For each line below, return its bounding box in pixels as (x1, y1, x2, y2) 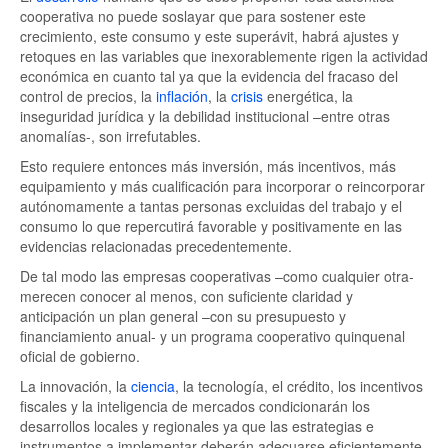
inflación (156, 86, 208, 106)
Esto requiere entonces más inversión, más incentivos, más (20, 156, 396, 176)
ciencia (131, 376, 175, 396)
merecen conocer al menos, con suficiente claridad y (20, 286, 353, 306)
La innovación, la (20, 376, 131, 396)
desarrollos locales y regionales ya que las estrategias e (20, 416, 374, 436)
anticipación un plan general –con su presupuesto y (20, 306, 346, 326)
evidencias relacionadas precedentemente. (20, 236, 292, 256)
